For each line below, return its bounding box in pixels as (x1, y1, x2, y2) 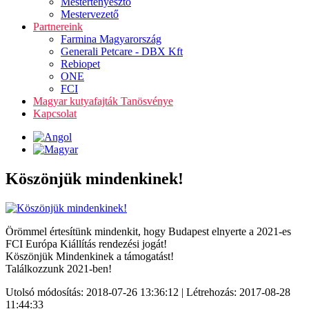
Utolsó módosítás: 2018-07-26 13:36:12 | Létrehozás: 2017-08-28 (6, 286, 290, 298)
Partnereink (33, 21, 83, 32)
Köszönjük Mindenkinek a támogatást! (6, 250, 174, 262)
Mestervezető (61, 8, 119, 20)
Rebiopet (61, 58, 100, 70)
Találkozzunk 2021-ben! (6, 262, 112, 275)
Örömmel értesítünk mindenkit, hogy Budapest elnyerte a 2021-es (6, 225, 291, 237)
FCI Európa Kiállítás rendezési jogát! (6, 237, 167, 250)
